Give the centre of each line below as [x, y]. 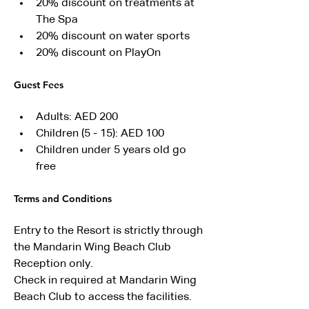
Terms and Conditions [63, 199]
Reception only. [53, 264]
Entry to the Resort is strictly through [110, 231]
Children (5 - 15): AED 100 [100, 134]
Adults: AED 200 [77, 117]
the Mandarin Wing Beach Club [94, 248]
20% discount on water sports [113, 37]
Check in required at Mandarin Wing [107, 281]
